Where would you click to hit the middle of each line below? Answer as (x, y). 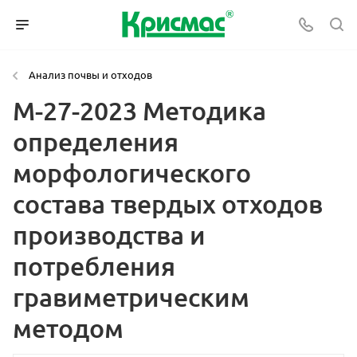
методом (68, 328)
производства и (109, 235)
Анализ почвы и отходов (90, 75)
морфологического (132, 173)
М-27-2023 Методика (139, 110)
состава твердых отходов (168, 204)
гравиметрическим (131, 297)
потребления (94, 266)
